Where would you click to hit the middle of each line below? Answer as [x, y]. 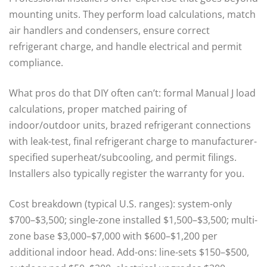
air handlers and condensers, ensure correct [109, 30]
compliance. [36, 62]
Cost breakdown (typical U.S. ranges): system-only [120, 204]
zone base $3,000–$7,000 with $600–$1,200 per [113, 236]
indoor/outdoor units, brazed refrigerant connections [130, 125]
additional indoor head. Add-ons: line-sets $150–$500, [129, 252]
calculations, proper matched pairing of [98, 109]
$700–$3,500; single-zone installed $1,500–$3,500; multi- [133, 220]
